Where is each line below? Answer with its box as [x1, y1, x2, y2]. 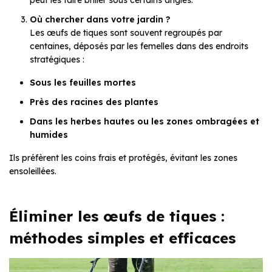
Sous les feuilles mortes [30, 77, 136, 89]
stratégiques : [30, 54, 84, 66]
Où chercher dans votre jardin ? [30, 14, 171, 25]
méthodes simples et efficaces [9, 229, 236, 248]
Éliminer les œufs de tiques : [9, 207, 225, 226]
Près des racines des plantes [30, 97, 158, 108]
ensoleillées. [9, 166, 56, 177]
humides [30, 129, 68, 141]
